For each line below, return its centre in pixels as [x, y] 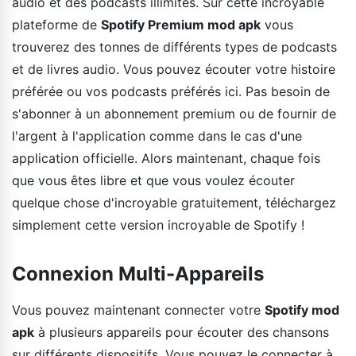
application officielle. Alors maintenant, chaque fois [166, 158]
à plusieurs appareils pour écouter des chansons [182, 332]
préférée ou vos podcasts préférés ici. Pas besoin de [171, 91]
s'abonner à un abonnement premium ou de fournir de [174, 113]
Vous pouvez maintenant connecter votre [138, 310]
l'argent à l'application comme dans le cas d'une [157, 135]
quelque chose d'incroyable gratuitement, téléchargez [174, 202]
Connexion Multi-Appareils [138, 273]
